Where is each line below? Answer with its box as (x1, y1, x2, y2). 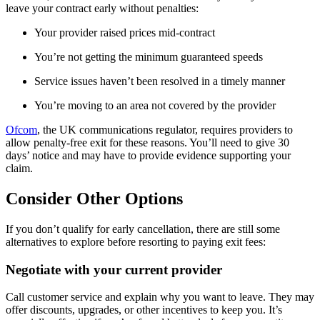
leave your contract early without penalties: (6, 2, 199, 15)
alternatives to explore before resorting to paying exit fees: (6, 235, 266, 248)
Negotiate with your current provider (6, 261, 222, 277)
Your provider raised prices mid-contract (34, 26, 215, 39)
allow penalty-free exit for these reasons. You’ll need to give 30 (6, 136, 289, 149)
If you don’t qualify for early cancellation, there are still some (6, 222, 280, 235)
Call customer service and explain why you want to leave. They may (6, 291, 314, 304)
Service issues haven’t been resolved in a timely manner (34, 75, 285, 88)
